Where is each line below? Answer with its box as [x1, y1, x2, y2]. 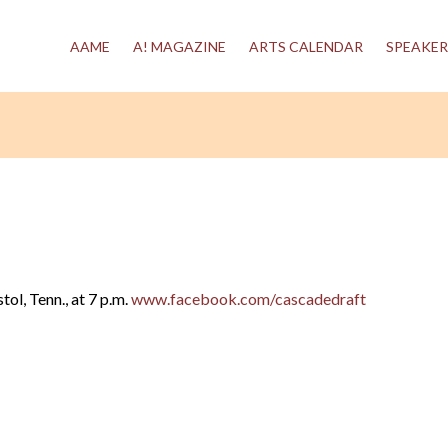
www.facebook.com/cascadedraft [131, 289, 366, 308]
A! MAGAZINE [133, 38, 226, 55]
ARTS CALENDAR [249, 38, 363, 55]
